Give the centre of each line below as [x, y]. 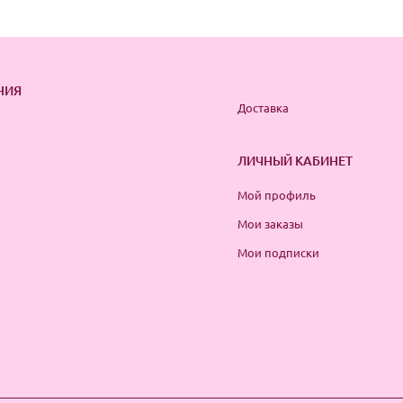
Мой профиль [277, 194]
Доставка [263, 107]
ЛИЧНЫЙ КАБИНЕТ [295, 160]
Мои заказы [270, 223]
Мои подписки [278, 252]
